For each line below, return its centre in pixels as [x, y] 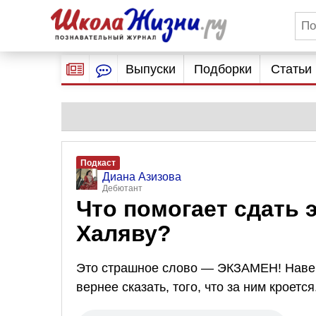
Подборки [223, 69]
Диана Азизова [142, 177]
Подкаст [98, 163]
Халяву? [124, 233]
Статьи [291, 69]
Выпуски [150, 69]
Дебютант [122, 188]
